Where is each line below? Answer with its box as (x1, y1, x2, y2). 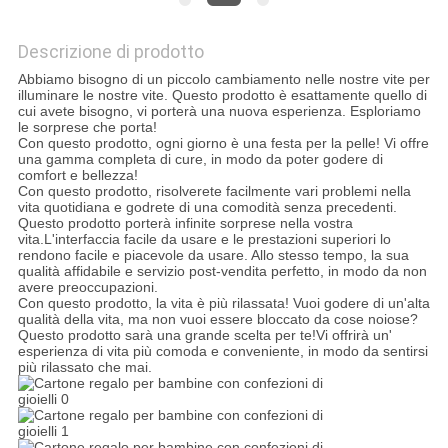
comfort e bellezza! (17, 167, 138, 184)
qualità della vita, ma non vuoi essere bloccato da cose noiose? (17, 311, 418, 328)
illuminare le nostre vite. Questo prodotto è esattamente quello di (17, 87, 427, 104)
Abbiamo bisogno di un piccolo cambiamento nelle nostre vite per (17, 71, 430, 88)
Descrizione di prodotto (17, 41, 204, 63)
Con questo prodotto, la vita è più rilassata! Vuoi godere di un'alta (17, 295, 430, 312)
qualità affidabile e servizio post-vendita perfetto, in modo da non (17, 263, 427, 280)
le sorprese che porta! (17, 119, 157, 136)
